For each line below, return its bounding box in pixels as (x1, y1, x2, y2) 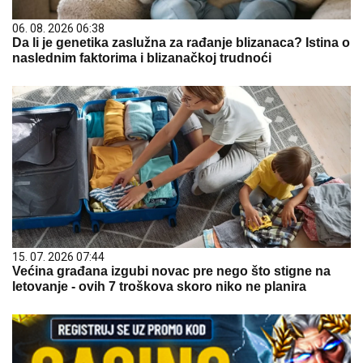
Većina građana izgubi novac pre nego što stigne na (12, 264, 331, 278)
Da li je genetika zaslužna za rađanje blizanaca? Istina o (12, 36, 350, 49)
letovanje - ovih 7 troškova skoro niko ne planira (12, 280, 306, 293)
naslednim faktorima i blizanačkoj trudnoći (12, 51, 271, 65)
